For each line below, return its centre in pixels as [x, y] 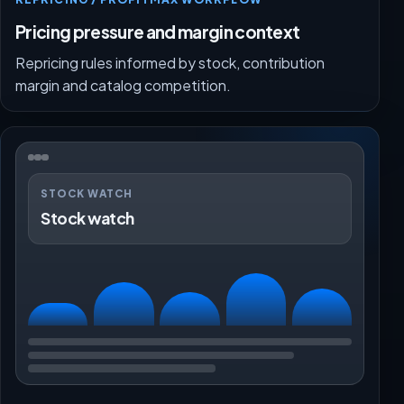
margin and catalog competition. [123, 85]
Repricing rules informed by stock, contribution [170, 62]
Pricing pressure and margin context [158, 31]
